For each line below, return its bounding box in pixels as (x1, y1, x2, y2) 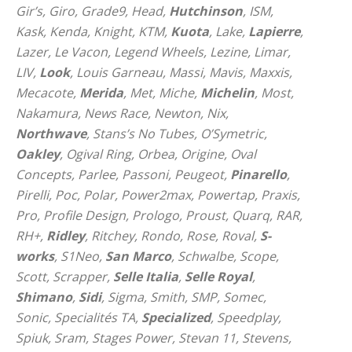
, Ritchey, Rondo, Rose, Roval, (85, 227, 260, 244)
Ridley (46, 227, 85, 244)
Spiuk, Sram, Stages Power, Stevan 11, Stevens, (16, 329, 291, 346)
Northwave (16, 125, 86, 142)
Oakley (16, 145, 60, 163)
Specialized (141, 309, 211, 326)
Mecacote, (16, 84, 79, 101)
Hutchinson (169, 2, 243, 20)
